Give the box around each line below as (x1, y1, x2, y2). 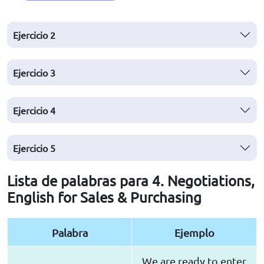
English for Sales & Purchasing (7, 189, 202, 206)
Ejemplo (174, 226, 214, 239)
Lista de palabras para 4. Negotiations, (7, 172, 255, 190)
